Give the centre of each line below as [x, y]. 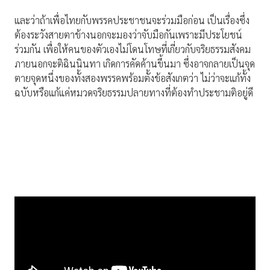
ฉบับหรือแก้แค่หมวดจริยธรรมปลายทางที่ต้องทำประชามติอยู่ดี [134, 93]
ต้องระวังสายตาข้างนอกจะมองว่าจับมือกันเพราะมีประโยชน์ [128, 35]
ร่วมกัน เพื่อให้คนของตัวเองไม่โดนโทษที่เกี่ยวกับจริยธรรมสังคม [133, 49]
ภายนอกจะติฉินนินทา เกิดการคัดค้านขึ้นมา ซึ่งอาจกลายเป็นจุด [135, 64]
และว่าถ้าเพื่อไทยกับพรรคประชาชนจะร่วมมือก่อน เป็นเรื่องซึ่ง [132, 20]
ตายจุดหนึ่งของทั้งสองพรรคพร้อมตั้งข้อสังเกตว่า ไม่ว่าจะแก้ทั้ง [133, 78]
